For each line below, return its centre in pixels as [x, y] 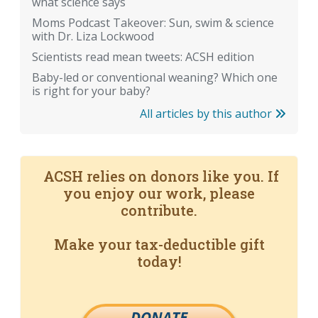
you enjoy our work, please [159, 193]
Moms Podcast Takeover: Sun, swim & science [153, 23]
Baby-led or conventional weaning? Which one [155, 78]
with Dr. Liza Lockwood [93, 37]
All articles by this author [207, 114]
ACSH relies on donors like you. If [159, 176]
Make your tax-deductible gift [159, 245]
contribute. [159, 210]
